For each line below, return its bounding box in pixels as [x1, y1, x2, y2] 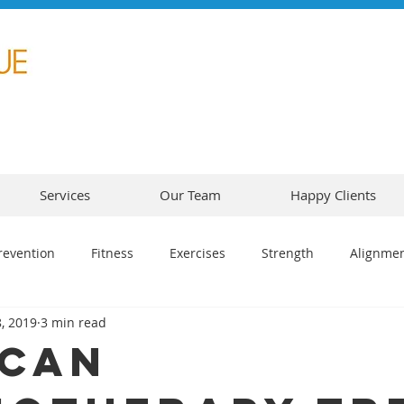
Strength [262, 243, 314, 262]
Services [39, 186, 90, 204]
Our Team [159, 186, 221, 204]
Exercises [170, 243, 225, 262]
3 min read [41, 313, 106, 331]
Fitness [91, 243, 133, 262]
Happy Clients [289, 186, 376, 204]
